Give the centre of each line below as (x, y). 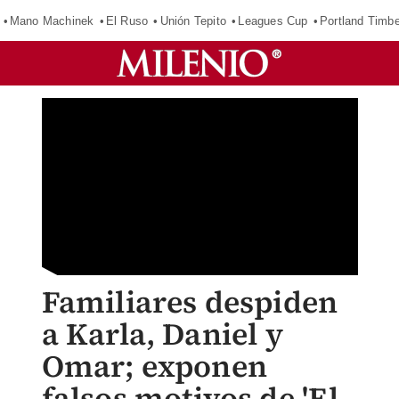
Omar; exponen (155, 366)
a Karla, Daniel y (162, 334)
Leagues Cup (273, 20)
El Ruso (127, 20)
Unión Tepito (193, 20)
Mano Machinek (52, 20)
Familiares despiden (190, 302)
